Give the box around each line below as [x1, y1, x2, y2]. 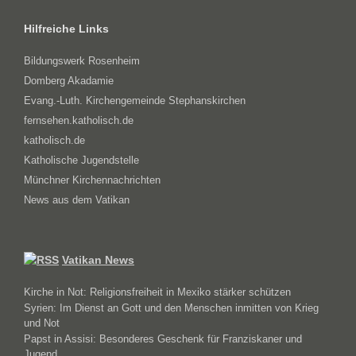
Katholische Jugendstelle [24, 154, 139, 167]
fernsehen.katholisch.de [24, 114, 133, 127]
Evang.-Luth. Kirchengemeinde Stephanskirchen [24, 95, 246, 107]
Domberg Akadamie [24, 75, 114, 87]
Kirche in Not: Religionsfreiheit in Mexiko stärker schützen [24, 286, 291, 299]
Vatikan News [62, 253, 134, 267]
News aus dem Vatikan [24, 194, 130, 207]
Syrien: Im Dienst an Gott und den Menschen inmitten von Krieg [24, 302, 319, 315]
